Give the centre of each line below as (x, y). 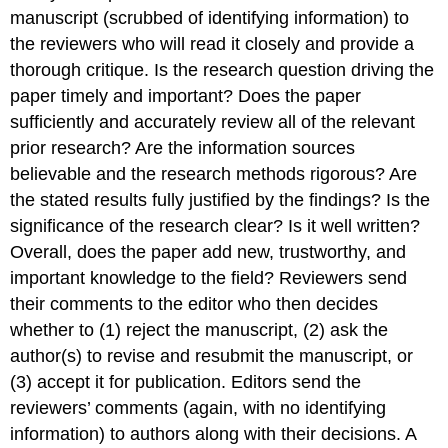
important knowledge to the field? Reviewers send (209, 277)
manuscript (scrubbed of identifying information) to (210, 17)
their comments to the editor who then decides (194, 303)
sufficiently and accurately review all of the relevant (213, 121)
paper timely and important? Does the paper (186, 95)
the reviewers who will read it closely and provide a (212, 43)
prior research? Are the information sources (183, 147)
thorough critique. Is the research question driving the (222, 69)
